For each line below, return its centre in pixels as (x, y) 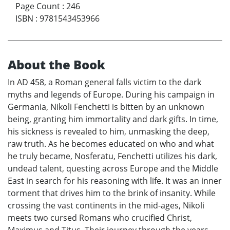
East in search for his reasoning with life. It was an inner (115, 180)
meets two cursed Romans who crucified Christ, (100, 217)
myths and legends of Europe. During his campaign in (111, 94)
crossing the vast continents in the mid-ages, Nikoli (106, 205)
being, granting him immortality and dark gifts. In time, (113, 119)
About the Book (56, 64)
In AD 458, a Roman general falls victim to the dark (104, 82)
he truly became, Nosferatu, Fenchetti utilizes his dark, (112, 156)
